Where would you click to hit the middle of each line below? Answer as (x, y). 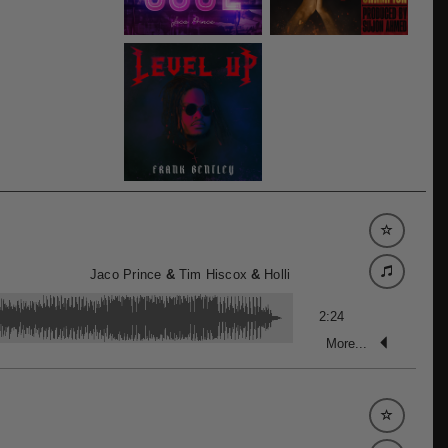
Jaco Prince (125, 274)
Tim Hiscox (213, 274)
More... (347, 343)
